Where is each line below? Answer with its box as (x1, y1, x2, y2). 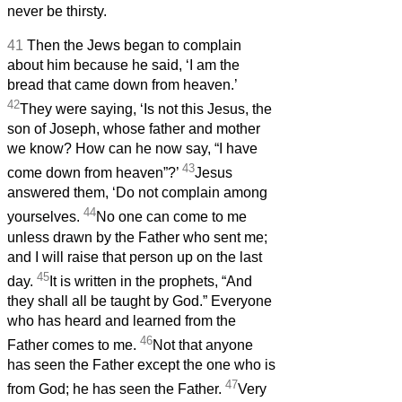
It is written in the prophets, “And (49, 274, 252, 290)
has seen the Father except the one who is (7, 357, 275, 373)
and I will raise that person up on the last (7, 249, 262, 265)
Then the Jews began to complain (27, 37, 241, 53)
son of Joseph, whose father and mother (7, 121, 260, 137)
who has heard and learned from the (7, 313, 236, 329)
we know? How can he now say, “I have (7, 141, 258, 157)
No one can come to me (96, 209, 247, 225)
